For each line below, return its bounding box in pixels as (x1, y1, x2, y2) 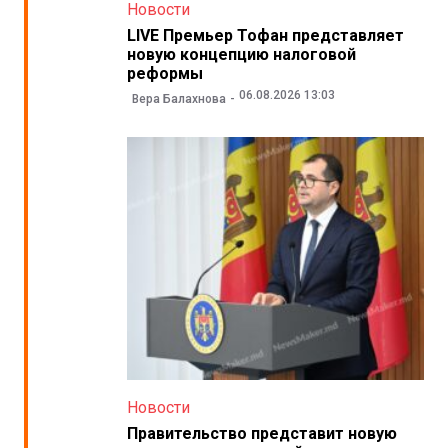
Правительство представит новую (126, 424, 397, 444)
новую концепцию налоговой (126, 44, 356, 64)
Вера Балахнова (131, 92, 226, 107)
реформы (126, 63, 203, 83)
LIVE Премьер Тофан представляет (126, 25, 404, 45)
